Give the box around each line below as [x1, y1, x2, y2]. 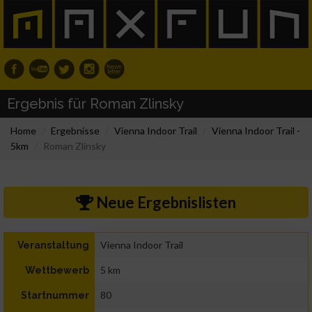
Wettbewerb [25, 265, 89, 276]
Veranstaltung [17, 240, 89, 251]
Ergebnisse [51, 125, 100, 137]
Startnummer [21, 290, 89, 302]
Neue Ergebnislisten [93, 193, 236, 212]
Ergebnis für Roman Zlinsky [7, 95, 184, 113]
